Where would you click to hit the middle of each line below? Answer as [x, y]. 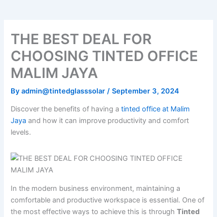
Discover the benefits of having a [66, 109]
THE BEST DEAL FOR [81, 39]
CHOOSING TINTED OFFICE [105, 56]
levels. [21, 132]
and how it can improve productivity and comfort [108, 121]
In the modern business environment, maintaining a [96, 189]
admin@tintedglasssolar [64, 91]
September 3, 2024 [146, 91]
